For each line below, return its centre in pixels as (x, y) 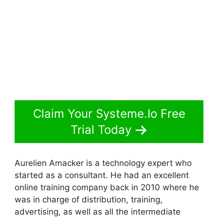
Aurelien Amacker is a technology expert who (103, 163)
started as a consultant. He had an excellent (102, 175)
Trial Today (101, 130)
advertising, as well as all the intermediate (98, 211)
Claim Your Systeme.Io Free (109, 114)
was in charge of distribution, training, (89, 199)
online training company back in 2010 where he (107, 187)
